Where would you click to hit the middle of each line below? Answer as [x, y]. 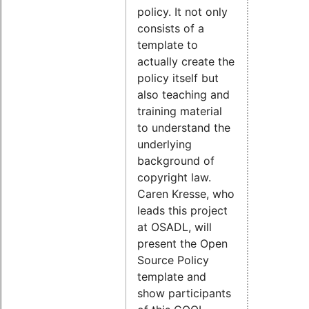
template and [172, 276]
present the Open [182, 243]
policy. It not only [182, 11]
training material [180, 111]
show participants [184, 293]
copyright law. [174, 177]
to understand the [184, 127]
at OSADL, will [175, 227]
